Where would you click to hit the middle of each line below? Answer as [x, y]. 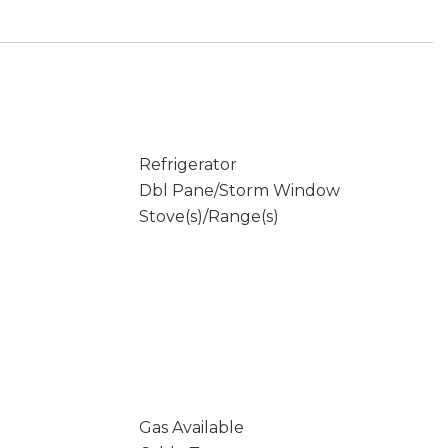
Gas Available [191, 427]
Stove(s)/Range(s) [208, 216]
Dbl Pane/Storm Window [239, 190]
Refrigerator [187, 164]
